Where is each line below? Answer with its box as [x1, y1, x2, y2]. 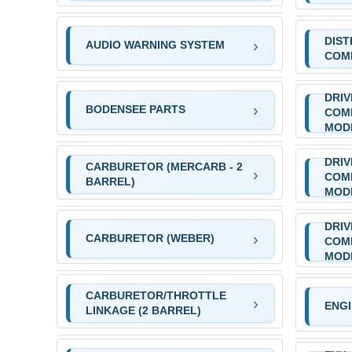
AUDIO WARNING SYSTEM [85, 38, 225, 52]
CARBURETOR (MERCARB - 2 [85, 159, 243, 173]
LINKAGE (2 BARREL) [85, 303, 201, 317]
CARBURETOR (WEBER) [85, 232, 214, 245]
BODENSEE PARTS [85, 103, 185, 116]
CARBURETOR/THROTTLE [85, 288, 226, 302]
